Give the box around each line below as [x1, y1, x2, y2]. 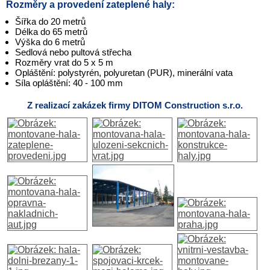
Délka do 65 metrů [15, 27, 87, 37]
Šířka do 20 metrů [15, 16, 86, 27]
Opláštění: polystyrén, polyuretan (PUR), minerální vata [15, 67, 233, 78]
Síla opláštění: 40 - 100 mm [15, 78, 123, 88]
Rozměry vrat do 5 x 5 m [15, 57, 113, 67]
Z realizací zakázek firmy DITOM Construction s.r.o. [27, 100, 243, 110]
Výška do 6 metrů [15, 37, 85, 47]
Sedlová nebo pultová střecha [15, 47, 131, 57]
